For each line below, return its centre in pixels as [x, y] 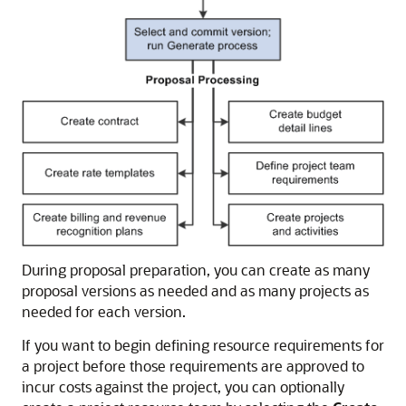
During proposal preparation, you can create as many [196, 269]
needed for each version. [104, 311]
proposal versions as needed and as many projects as [195, 290]
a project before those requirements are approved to [193, 365]
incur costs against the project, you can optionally [183, 386]
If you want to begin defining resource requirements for [203, 344]
